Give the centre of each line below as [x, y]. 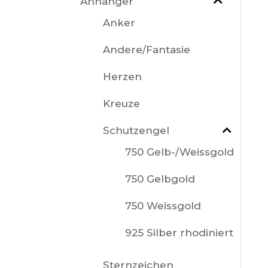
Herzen [122, 77]
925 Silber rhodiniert [179, 233]
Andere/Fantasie [146, 50]
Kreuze [121, 103]
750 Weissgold [163, 206]
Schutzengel [136, 130]
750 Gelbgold [160, 179]
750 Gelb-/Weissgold [179, 152]
